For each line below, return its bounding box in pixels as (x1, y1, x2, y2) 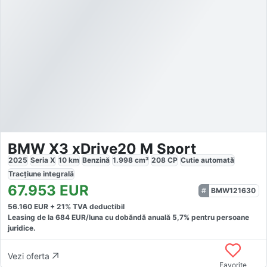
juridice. (8, 223, 36, 233)
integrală (43, 169, 74, 179)
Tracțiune (8, 169, 43, 179)
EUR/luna (70, 213, 103, 222)
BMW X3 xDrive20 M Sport (8, 140, 196, 158)
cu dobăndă (103, 213, 146, 222)
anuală (148, 213, 172, 222)
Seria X (30, 156, 55, 165)
